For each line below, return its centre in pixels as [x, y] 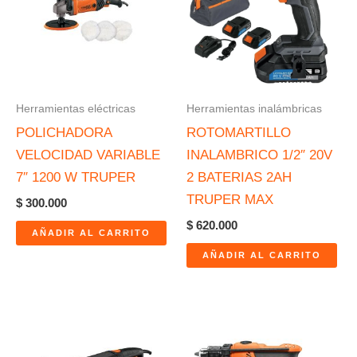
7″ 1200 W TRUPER [76, 177]
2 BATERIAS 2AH [239, 177]
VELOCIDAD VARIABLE [88, 155]
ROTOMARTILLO [239, 132]
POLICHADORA [64, 132]
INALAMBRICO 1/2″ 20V [259, 155]
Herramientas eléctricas [76, 109]
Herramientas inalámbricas [254, 109]
